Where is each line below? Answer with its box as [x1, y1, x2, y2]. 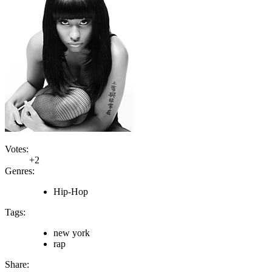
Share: [5, 259, 29, 270]
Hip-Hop [53, 186, 88, 197]
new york [53, 227, 90, 238]
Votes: [5, 143, 29, 154]
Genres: [5, 165, 35, 176]
